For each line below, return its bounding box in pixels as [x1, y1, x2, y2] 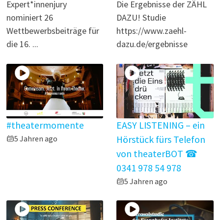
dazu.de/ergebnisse [116, 38, 188, 50]
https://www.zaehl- [116, 25, 187, 37]
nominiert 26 [6, 12, 54, 24]
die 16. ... [6, 38, 39, 50]
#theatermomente [6, 119, 84, 131]
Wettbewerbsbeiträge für [6, 25, 100, 37]
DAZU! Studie [116, 12, 166, 24]
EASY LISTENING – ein [116, 119, 205, 131]
